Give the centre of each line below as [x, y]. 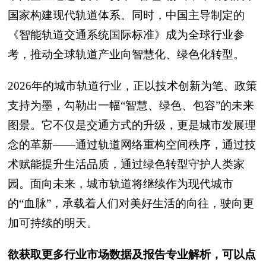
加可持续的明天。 [53, 223]
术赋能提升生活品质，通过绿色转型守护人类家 [126, 164]
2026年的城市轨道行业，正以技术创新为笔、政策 [132, 86]
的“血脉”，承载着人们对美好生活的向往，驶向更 [131, 203]
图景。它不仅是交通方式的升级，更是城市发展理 [132, 125]
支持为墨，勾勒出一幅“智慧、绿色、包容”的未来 [131, 105]
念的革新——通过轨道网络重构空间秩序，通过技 [132, 145]
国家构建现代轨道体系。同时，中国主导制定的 [126, 15]
